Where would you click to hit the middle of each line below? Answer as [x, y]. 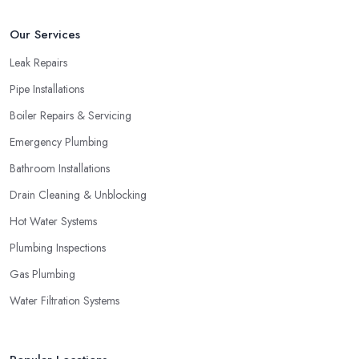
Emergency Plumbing [59, 142]
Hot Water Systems [53, 222]
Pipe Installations [47, 89]
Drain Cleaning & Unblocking [78, 195]
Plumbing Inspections [58, 248]
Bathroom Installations [60, 169]
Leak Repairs [38, 63]
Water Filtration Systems [65, 301]
